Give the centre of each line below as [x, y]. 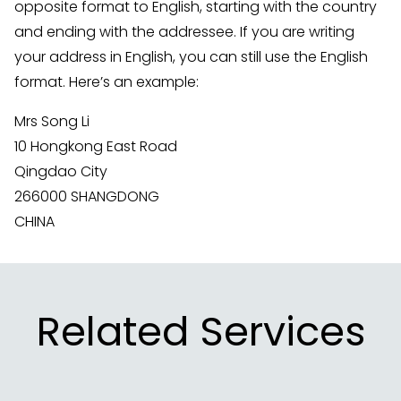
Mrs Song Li [52, 122]
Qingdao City [61, 172]
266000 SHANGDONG [87, 197]
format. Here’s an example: [107, 82]
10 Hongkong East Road [96, 147]
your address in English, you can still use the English [191, 57]
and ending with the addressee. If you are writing [184, 32]
